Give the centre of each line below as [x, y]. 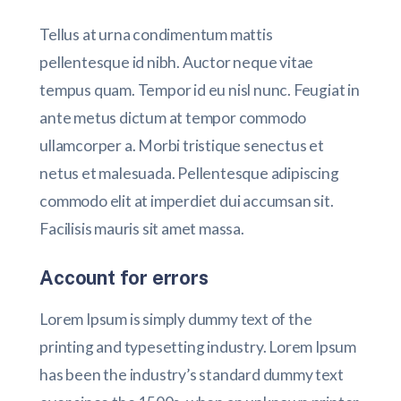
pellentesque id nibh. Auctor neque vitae [177, 63]
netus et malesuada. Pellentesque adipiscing [189, 174]
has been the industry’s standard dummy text [192, 375]
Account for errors [124, 278]
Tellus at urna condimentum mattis [156, 35]
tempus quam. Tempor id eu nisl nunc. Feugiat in [200, 90]
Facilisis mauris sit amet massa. [142, 229]
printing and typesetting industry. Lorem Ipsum [198, 347]
